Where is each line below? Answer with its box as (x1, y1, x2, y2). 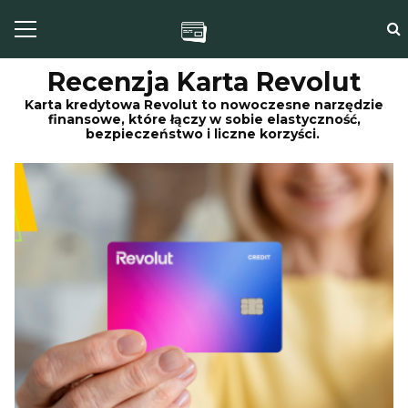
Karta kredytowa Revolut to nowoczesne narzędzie (25, 97, 383, 113)
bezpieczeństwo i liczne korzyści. (85, 126, 323, 142)
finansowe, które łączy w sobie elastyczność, (47, 111, 361, 127)
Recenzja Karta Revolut (46, 66, 362, 97)
